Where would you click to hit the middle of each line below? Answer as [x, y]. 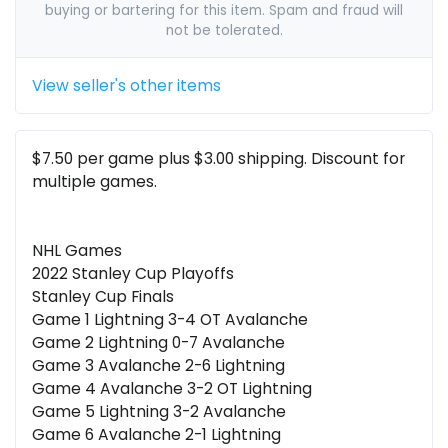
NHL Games [77, 251]
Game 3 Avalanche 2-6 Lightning [158, 366]
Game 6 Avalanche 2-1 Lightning [156, 435]
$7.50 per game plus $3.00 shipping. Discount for [218, 159]
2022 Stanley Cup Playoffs [133, 274]
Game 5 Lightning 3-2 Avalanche [159, 412]
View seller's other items [126, 86]
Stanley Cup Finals [103, 297]
